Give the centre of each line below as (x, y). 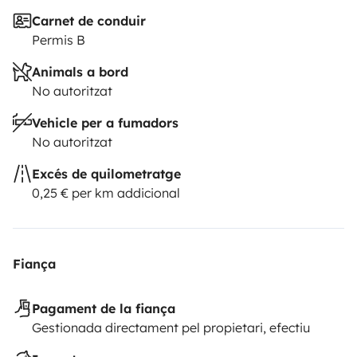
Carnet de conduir (89, 20)
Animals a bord (80, 71)
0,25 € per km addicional (106, 192)
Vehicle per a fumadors (105, 122)
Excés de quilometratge (106, 173)
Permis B (59, 39)
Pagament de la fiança (104, 308)
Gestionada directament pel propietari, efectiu (171, 327)
